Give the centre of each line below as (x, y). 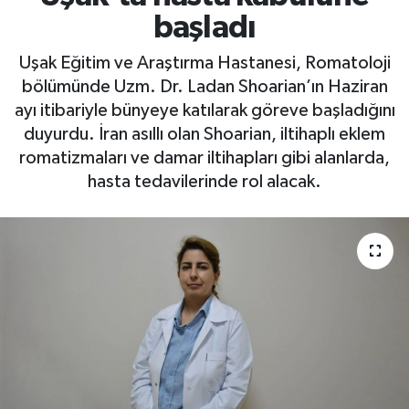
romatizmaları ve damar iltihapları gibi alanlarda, (204, 158)
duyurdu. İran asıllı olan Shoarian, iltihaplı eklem (204, 135)
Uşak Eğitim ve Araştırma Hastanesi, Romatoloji (204, 63)
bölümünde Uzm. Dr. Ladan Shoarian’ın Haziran (204, 87)
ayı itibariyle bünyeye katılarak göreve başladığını (204, 111)
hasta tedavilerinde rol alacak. (204, 182)
